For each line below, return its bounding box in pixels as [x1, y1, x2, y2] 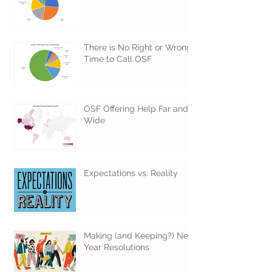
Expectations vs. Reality [84, 168, 178, 178]
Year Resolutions [84, 242, 149, 253]
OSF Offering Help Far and [84, 104, 188, 114]
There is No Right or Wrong [84, 42, 192, 53]
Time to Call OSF [84, 54, 152, 64]
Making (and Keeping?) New [84, 231, 195, 241]
